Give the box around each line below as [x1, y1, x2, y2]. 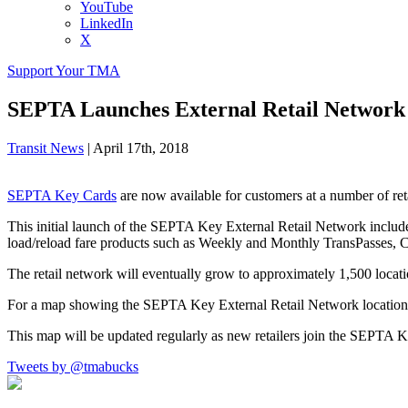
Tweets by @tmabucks [7, 358, 138, 374]
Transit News [7, 139, 84, 156]
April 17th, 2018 [93, 139, 189, 156]
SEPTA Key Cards [7, 187, 117, 203]
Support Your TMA [7, 63, 120, 78]
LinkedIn [80, 15, 133, 31]
